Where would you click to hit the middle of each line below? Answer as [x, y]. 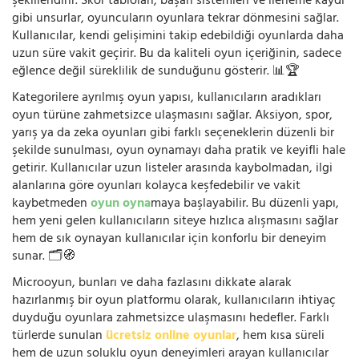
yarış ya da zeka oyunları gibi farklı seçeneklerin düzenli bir [173, 133]
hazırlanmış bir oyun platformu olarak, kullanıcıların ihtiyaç [174, 301]
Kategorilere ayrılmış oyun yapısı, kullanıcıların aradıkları [167, 98]
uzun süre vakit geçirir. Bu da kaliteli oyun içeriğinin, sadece [177, 54]
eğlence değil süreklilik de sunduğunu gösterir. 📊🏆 [156, 72]
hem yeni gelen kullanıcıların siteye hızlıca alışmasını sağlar [175, 222]
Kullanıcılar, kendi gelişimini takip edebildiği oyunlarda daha [178, 36]
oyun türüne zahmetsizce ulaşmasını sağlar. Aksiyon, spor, [172, 116]
